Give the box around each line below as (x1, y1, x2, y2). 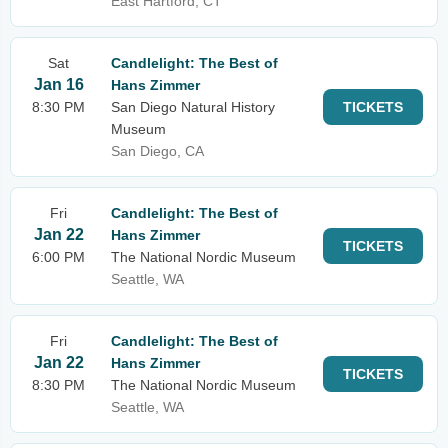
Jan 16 (33, 76, 84, 93)
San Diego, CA (111, 143, 204, 159)
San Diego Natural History (111, 99, 275, 115)
